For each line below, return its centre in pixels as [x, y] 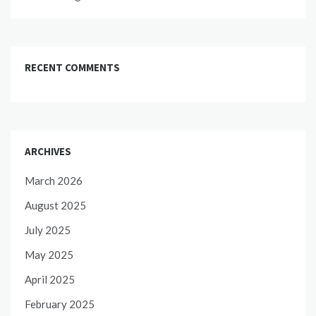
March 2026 [54, 181]
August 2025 [55, 206]
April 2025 [50, 280]
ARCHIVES [48, 152]
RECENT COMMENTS [72, 68]
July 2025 [48, 230]
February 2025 [60, 304]
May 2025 [49, 255]
